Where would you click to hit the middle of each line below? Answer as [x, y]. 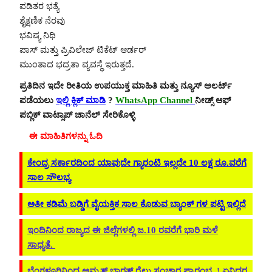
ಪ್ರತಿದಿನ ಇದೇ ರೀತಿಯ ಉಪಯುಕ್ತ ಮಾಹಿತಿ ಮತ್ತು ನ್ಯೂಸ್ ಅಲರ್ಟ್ [126, 86]
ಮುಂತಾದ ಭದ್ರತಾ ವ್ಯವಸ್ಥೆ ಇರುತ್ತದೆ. [77, 65]
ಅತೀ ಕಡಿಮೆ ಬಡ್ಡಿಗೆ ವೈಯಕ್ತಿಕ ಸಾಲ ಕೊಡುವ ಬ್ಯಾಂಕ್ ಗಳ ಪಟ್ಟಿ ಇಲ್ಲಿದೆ [137, 204]
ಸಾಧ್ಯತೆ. [41, 244]
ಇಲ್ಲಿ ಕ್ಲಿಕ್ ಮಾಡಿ [81, 100]
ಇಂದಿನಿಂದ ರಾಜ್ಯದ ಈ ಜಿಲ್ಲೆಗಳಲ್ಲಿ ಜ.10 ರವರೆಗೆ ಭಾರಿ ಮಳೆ [123, 230]
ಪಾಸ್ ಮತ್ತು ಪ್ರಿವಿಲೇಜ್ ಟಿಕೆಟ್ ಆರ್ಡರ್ [83, 50]
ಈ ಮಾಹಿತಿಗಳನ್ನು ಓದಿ [61, 136]
